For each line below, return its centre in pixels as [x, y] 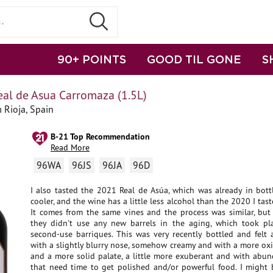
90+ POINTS [92, 59]
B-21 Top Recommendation [100, 136]
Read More [70, 147]
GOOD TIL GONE [194, 59]
